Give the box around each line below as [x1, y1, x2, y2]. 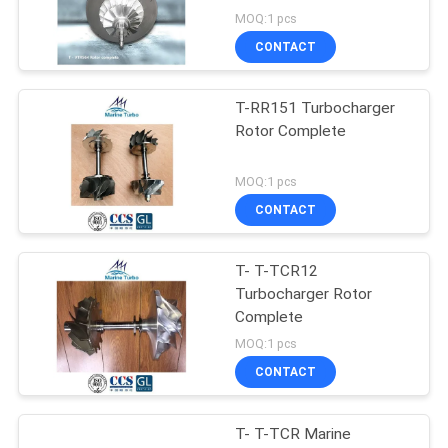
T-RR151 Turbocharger [235, 98, 396, 117]
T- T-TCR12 [235, 261, 319, 280]
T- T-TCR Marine [235, 424, 352, 443]
